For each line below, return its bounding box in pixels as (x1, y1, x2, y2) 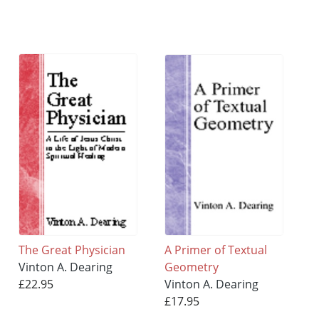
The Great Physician (19, 241, 126, 258)
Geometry (164, 258, 219, 275)
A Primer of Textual (164, 241, 268, 258)
